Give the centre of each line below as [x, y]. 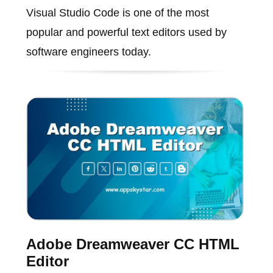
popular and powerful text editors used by [126, 33]
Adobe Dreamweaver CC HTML [133, 244]
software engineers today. [88, 52]
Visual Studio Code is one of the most [117, 13]
